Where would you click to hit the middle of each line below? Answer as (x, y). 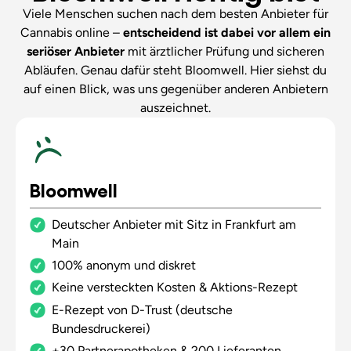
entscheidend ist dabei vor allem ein (227, 32)
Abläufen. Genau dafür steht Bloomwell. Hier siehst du (175, 70)
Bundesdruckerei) (101, 328)
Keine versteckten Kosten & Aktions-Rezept (174, 288)
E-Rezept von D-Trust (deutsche (142, 309)
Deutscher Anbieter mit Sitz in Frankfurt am (174, 224)
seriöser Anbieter (77, 51)
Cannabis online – (72, 32)
